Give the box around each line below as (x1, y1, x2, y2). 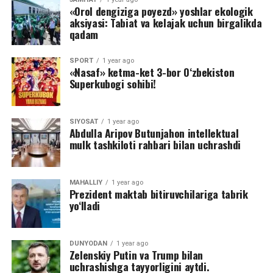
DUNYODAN (69, 239, 107, 247)
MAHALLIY (69, 178, 102, 186)
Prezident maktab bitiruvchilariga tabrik (69, 185, 248, 202)
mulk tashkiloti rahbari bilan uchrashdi (69, 136, 241, 152)
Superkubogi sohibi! (69, 75, 156, 91)
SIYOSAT (69, 117, 98, 126)
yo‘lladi (69, 197, 100, 213)
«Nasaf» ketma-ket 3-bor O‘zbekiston (69, 63, 235, 80)
